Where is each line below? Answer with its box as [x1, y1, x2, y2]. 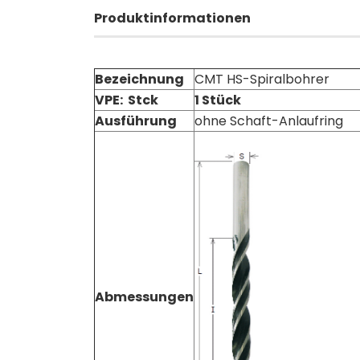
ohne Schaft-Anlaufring [194, 112, 343, 130]
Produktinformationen [94, 9, 251, 27]
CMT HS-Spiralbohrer [194, 70, 329, 88]
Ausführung [95, 112, 177, 130]
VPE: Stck [95, 91, 158, 109]
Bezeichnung [95, 70, 184, 88]
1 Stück [194, 91, 241, 109]
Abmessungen [95, 288, 194, 306]
